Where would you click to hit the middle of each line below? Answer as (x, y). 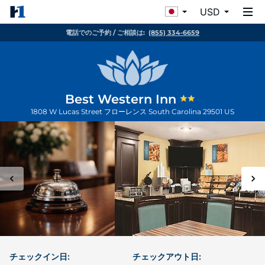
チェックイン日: (40, 256)
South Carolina (176, 112)
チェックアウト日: (167, 256)
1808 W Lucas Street (67, 112)
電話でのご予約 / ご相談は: (105, 33)
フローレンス (126, 112)
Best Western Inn (122, 99)
